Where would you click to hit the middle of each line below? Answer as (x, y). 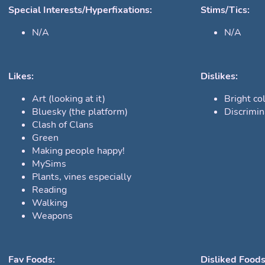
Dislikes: (219, 77)
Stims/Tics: (225, 10)
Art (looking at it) (69, 99)
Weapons (52, 216)
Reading (49, 190)
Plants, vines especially (82, 177)
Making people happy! (78, 151)
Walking (50, 203)
